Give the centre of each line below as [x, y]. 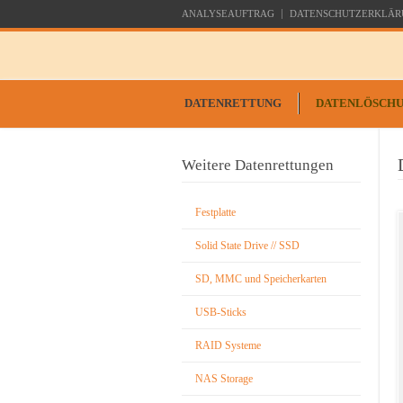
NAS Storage [224, 379]
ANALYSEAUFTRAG [228, 13]
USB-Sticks [221, 312]
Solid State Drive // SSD [247, 246]
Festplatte [215, 212]
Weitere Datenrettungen [258, 165]
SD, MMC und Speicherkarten [261, 279]
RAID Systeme [228, 345]
